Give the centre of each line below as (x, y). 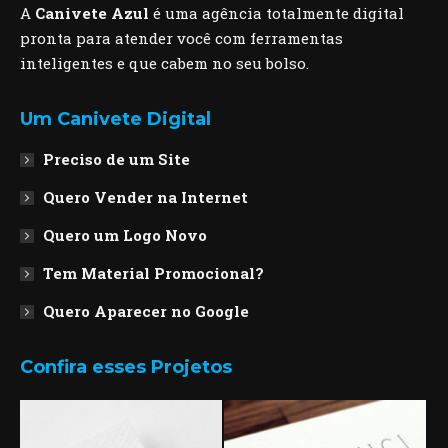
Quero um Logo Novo (125, 235)
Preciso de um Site (116, 159)
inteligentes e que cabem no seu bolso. (164, 63)
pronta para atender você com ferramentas (181, 38)
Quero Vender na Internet (145, 197)
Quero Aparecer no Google (146, 311)
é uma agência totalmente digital (276, 13)
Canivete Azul (92, 13)
